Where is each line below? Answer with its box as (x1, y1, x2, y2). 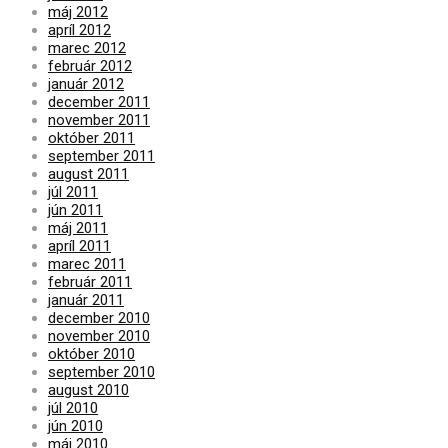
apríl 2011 (48, 236, 111, 255)
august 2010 (48, 380, 129, 399)
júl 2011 (48, 182, 98, 201)
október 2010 (48, 344, 135, 363)
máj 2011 (48, 218, 108, 237)
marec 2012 (48, 38, 126, 57)
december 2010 (48, 308, 150, 327)
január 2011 (48, 290, 124, 309)
